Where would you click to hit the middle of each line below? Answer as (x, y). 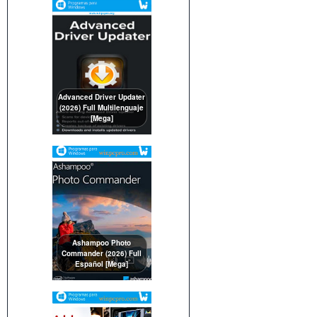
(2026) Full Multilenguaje (102, 107)
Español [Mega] (102, 264)
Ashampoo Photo (102, 242)
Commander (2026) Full (102, 253)
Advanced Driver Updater (102, 97)
